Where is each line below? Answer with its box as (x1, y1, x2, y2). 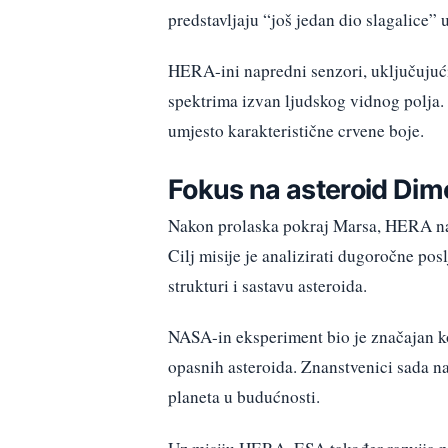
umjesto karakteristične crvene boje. (168, 118, 424, 142)
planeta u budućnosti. (168, 385, 320, 409)
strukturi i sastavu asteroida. (168, 274, 367, 298)
